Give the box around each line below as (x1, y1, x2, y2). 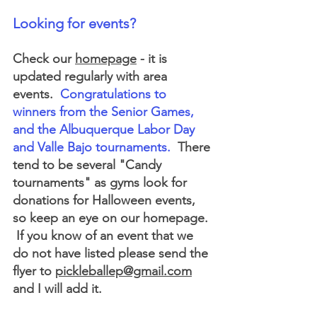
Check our (13, 51, 75, 67)
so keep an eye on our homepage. (13, 210, 212, 226)
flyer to (13, 263, 55, 279)
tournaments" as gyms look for (13, 175, 190, 190)
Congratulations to (57, 86, 170, 102)
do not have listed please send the (13, 246, 212, 261)
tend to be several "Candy (13, 157, 165, 173)
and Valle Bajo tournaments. (13, 139, 171, 155)
